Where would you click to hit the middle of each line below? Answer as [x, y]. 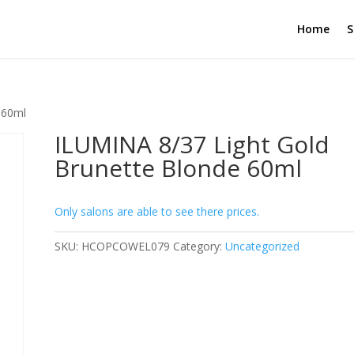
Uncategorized [263, 246]
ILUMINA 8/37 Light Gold [192, 144]
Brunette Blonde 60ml [179, 168]
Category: [200, 246]
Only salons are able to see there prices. [157, 211]
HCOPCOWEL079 [126, 246]
